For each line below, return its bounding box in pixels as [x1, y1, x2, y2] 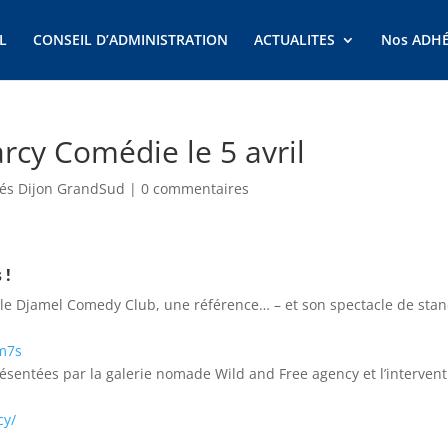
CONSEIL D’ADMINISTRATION [32, 30, 228, 49]
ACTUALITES [253, 30, 335, 49]
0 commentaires [141, 179, 250, 198]
